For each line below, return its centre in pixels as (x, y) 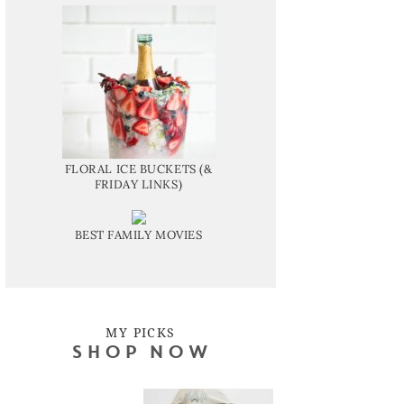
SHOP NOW (141, 353)
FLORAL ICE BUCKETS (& (138, 169)
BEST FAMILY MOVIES (138, 234)
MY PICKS (141, 332)
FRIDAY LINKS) (138, 184)
